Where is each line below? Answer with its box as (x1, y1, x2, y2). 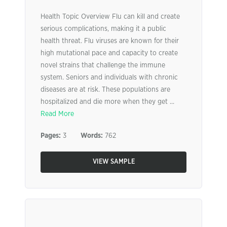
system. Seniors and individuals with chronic (41, 74, 178, 81)
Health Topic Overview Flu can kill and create (41, 13, 180, 20)
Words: (81, 132, 103, 139)
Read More (41, 110, 74, 118)
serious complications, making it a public (41, 25, 166, 32)
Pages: (41, 132, 61, 139)
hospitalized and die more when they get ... (41, 98, 174, 105)
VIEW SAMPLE (92, 159, 135, 165)
